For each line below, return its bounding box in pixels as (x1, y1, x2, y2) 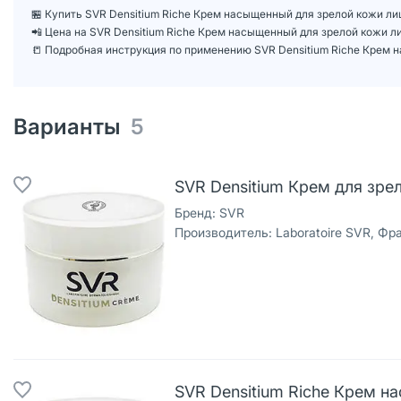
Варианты (13, 114, 131, 140)
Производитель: (175, 225, 272, 240)
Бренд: (175, 205, 216, 220)
